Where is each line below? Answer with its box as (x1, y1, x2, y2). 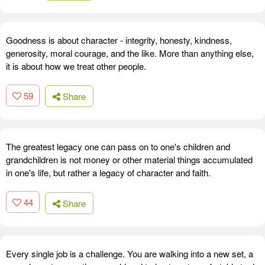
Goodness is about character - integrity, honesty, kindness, (6, 33, 232, 46)
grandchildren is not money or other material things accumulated (6, 153, 253, 166)
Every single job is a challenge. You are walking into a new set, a (6, 247, 253, 260)
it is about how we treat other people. (6, 59, 146, 72)
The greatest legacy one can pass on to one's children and (6, 140, 230, 153)
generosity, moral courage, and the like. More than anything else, (6, 46, 254, 59)
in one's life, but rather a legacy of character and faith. (6, 166, 211, 179)
